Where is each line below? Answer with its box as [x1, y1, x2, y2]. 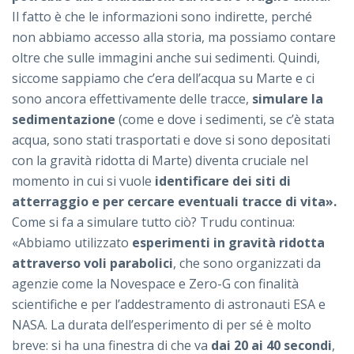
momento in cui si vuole [12, 171, 155, 190]
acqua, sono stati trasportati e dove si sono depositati [12, 130, 330, 149]
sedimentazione [12, 110, 115, 128]
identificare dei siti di [155, 171, 291, 190]
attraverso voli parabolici [12, 254, 173, 272]
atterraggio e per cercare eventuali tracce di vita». [12, 192, 337, 210]
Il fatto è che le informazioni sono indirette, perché [12, 7, 312, 25]
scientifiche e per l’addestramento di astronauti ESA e [12, 295, 326, 313]
